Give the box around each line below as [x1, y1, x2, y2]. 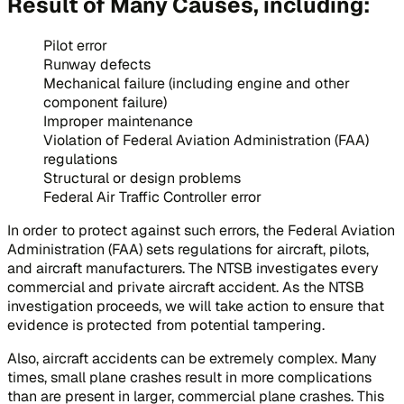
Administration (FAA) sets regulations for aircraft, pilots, [7, 240, 369, 260]
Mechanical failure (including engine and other [43, 74, 350, 94]
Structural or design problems [43, 169, 241, 188]
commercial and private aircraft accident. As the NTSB [7, 278, 364, 298]
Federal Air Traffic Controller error [43, 188, 262, 207]
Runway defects [43, 55, 151, 75]
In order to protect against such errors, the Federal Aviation [7, 221, 395, 241]
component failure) [43, 93, 167, 113]
